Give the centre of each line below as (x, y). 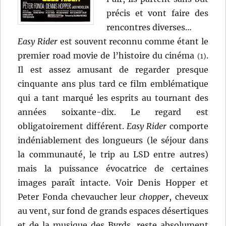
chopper (154, 197)
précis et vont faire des (157, 13)
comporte (187, 126)
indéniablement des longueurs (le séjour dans (113, 140)
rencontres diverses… (149, 27)
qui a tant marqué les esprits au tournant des (113, 98)
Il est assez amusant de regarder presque (113, 70)
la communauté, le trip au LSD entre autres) (113, 155)
